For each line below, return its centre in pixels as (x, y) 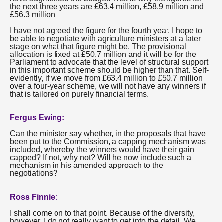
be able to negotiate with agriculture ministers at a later (105, 38)
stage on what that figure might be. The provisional (98, 46)
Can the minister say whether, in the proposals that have (108, 134)
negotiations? (34, 173)
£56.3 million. (33, 15)
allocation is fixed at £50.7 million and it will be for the (103, 54)
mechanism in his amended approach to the (86, 165)
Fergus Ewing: (37, 118)
